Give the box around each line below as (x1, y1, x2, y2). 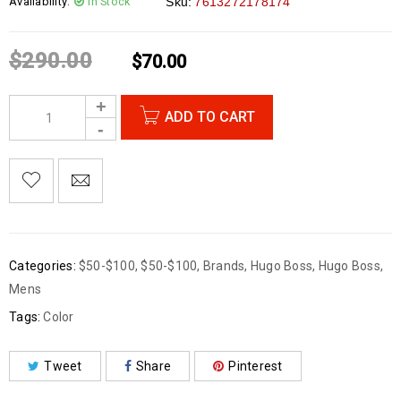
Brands (202, 259, 245, 273)
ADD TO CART (165, 108, 255, 125)
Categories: (9, 259, 76, 273)
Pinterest (228, 359, 283, 373)
